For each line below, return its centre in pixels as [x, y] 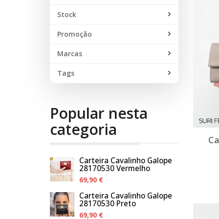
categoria [83, 129]
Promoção [75, 34]
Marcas [70, 53]
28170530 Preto [108, 203]
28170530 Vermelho [115, 168]
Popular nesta [99, 113]
